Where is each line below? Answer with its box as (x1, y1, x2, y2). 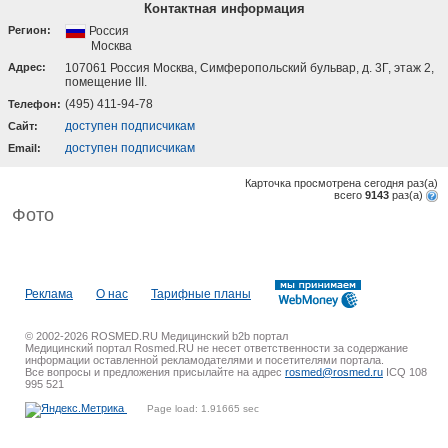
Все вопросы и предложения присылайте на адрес (25, 366, 285, 379)
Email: (8, 142, 41, 154)
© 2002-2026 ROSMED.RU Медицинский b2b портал (25, 330, 288, 343)
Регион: (8, 24, 51, 36)
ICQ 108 (383, 366, 427, 379)
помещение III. (65, 75, 147, 89)
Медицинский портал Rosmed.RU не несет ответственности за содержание (25, 342, 408, 355)
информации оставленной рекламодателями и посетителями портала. (25, 354, 384, 367)
